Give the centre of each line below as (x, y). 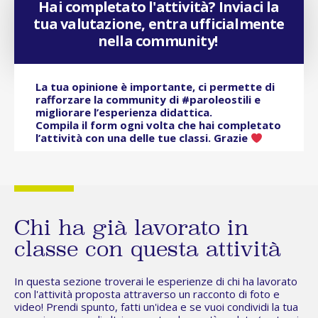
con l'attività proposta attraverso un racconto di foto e (147, 294)
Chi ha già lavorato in (132, 230)
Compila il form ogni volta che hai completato (158, 125)
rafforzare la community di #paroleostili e (149, 100)
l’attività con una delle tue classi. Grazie (143, 138)
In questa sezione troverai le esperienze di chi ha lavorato (156, 281)
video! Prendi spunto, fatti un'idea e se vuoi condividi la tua (156, 307)
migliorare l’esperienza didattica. (125, 113)
